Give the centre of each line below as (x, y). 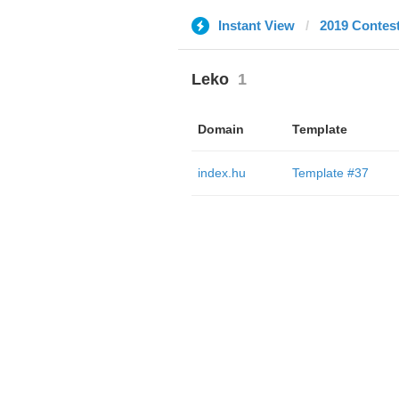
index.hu (221, 173)
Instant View (256, 25)
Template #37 (330, 173)
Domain (220, 129)
